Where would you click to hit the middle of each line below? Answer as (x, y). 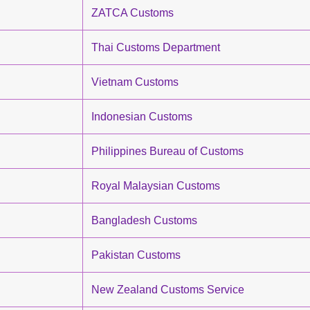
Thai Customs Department (156, 47)
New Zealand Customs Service (168, 290)
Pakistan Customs (136, 255)
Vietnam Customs (135, 82)
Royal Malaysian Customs (156, 186)
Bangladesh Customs (144, 220)
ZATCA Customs (133, 13)
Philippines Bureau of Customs (167, 151)
